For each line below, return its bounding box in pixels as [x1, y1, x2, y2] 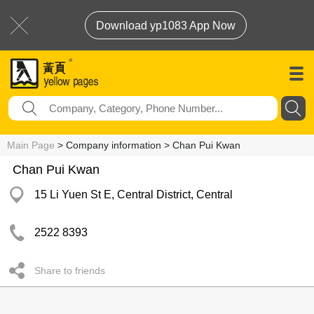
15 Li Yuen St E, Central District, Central [34, 189, 233, 200]
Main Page [7, 139, 55, 151]
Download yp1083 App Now [96, 20, 235, 32]
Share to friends [34, 265, 105, 276]
